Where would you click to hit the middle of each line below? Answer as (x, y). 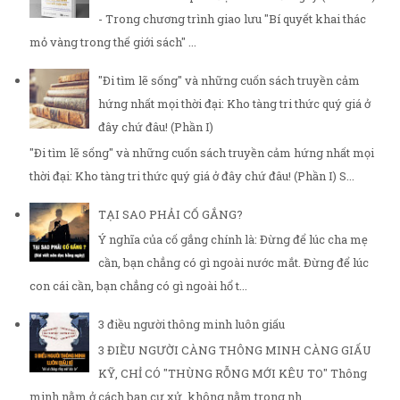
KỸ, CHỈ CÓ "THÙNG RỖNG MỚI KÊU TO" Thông (233, 373)
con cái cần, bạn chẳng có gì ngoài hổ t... (138, 286)
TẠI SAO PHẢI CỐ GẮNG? (171, 214)
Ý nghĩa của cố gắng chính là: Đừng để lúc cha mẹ (233, 240)
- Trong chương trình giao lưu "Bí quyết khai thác (232, 19)
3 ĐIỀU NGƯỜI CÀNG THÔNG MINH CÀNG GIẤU (235, 350)
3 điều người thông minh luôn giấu (192, 325)
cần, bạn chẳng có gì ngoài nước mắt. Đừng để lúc (233, 263)
